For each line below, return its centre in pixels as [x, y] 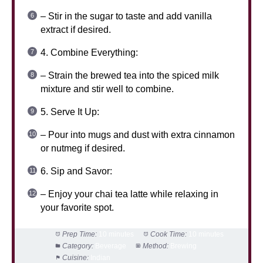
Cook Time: [168, 234]
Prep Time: [79, 234]
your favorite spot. [77, 207]
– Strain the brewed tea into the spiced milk [130, 75]
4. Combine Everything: [89, 52]
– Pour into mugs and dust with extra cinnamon [138, 134]
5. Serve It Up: [70, 112]
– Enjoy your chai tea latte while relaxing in [129, 194]
